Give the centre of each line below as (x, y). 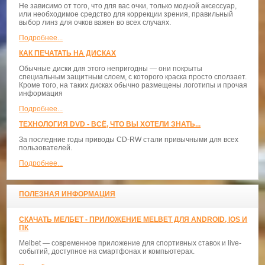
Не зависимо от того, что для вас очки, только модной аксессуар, (128, 6)
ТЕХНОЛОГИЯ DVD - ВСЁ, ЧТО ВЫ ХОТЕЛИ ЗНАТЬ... (110, 124)
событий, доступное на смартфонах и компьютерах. (107, 251)
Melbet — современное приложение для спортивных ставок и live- (130, 243)
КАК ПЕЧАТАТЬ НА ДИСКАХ (68, 53)
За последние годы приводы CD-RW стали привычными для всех (129, 139)
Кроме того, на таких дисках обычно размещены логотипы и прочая (133, 85)
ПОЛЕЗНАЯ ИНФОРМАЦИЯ (67, 194)
